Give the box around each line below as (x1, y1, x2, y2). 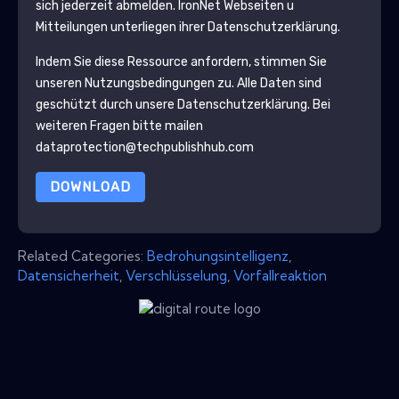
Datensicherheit (18, 266, 119, 284)
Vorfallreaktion (233, 266, 327, 284)
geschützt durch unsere (35, 96, 177, 112)
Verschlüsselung (126, 266, 227, 284)
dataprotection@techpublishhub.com (35, 139, 254, 155)
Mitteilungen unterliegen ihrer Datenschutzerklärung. (35, 19, 340, 35)
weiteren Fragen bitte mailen (35, 118, 203, 134)
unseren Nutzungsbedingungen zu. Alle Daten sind (35, 75, 322, 91)
